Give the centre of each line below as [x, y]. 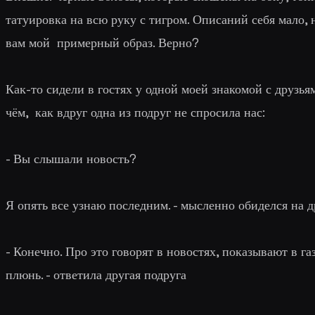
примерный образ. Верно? [126, 42]
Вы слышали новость [71, 158]
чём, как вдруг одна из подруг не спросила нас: [135, 112]
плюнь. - [30, 274]
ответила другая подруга [120, 274]
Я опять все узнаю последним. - [93, 205]
